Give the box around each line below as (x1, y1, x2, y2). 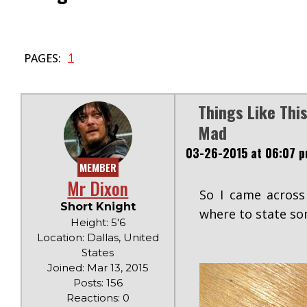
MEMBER (79, 160, 116, 175)
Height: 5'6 (70, 216, 125, 229)
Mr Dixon (67, 175, 129, 201)
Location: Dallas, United (36, 231, 159, 244)
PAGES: (24, 50, 61, 66)
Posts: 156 (73, 276, 123, 289)
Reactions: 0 (66, 291, 130, 304)
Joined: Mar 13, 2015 (47, 261, 149, 274)
